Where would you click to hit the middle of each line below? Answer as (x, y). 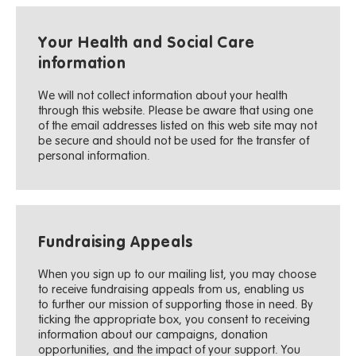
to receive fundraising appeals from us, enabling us (172, 289)
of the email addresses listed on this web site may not (178, 126)
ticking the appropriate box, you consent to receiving (174, 319)
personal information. (95, 157)
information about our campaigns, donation (153, 335)
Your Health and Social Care (147, 44)
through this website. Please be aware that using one (176, 111)
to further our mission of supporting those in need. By (176, 304)
